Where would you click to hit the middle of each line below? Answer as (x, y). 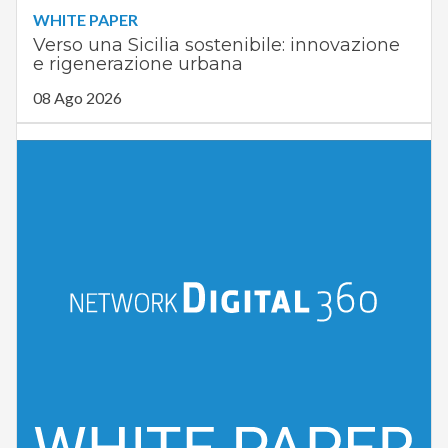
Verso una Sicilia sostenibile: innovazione (216, 45)
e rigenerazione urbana (137, 64)
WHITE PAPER (85, 20)
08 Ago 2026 (77, 98)
